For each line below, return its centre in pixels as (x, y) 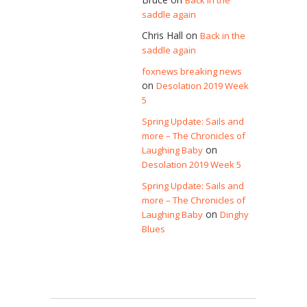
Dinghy (235, 215)
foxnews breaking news (192, 72)
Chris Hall (163, 36)
